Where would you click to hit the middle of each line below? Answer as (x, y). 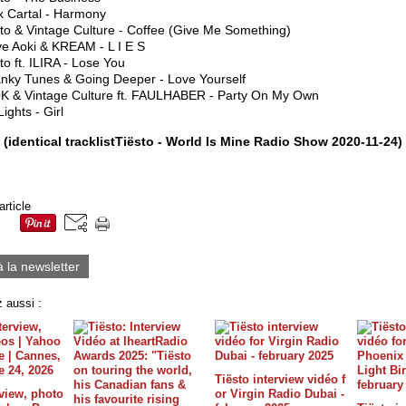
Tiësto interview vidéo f (280, 380)
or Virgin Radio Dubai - (280, 394)
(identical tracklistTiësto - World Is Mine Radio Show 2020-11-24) (203, 142)
